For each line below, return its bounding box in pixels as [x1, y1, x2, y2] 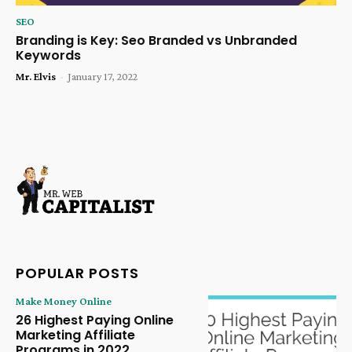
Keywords [16, 46, 81, 64]
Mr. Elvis [16, 69, 56, 82]
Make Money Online [16, 294, 112, 307]
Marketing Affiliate [16, 325, 135, 344]
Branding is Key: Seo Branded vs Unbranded [16, 31, 297, 49]
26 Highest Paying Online [16, 310, 174, 329]
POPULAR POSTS [16, 262, 139, 283]
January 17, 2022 [68, 69, 137, 82]
